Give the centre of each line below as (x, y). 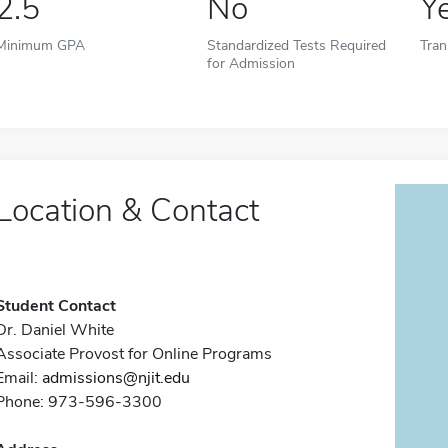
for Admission (251, 63)
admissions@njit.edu (115, 378)
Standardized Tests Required (297, 45)
